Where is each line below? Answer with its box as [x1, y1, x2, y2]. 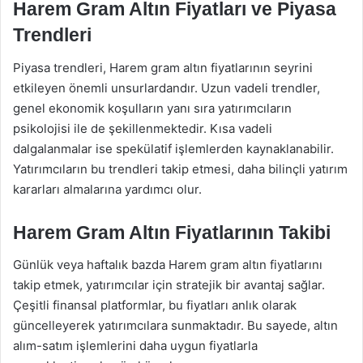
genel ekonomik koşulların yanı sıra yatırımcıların [13, 100, 292, 116]
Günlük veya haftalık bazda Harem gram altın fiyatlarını [13, 257, 322, 272]
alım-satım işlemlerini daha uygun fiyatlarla [13, 338, 258, 353]
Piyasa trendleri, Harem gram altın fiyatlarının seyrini [13, 59, 313, 75]
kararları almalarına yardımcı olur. [13, 181, 202, 197]
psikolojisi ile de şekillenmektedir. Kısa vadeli [13, 120, 272, 136]
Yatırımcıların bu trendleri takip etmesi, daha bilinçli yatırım [13, 160, 348, 177]
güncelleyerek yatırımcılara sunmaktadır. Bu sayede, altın [13, 318, 338, 333]
